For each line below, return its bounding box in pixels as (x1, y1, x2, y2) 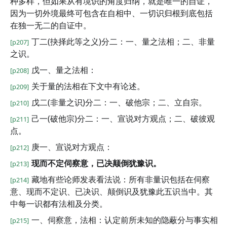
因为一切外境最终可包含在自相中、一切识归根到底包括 (10, 8, 213, 19)
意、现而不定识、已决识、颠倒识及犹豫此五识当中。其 (10, 186, 213, 197)
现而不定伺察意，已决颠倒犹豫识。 (31, 158, 161, 169)
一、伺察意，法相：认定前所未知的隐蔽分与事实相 (31, 214, 218, 225)
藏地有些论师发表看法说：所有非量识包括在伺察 (31, 174, 210, 185)
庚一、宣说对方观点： (31, 141, 112, 153)
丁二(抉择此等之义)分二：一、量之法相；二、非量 (31, 36, 215, 47)
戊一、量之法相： (31, 64, 96, 75)
